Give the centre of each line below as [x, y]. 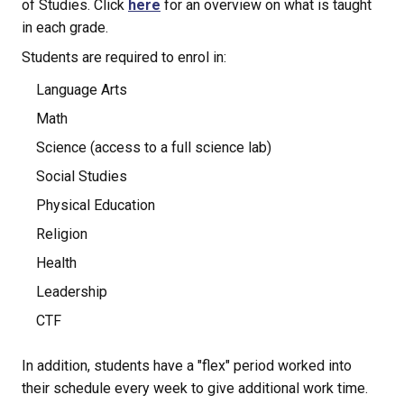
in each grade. [65, 28]
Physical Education [96, 206]
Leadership [72, 292]
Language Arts [82, 90]
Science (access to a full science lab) [154, 148]
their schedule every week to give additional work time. [195, 389]
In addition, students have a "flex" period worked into [187, 366]
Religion [62, 234]
